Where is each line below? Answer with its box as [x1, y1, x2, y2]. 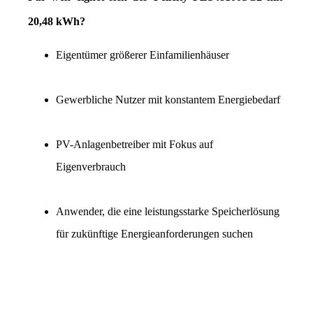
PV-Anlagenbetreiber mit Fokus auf [56, 138, 213, 151]
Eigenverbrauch [56, 161, 126, 173]
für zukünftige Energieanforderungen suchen [56, 228, 253, 240]
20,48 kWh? [28, 15, 85, 28]
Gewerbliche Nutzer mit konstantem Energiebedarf [56, 94, 280, 106]
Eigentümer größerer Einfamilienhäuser [56, 49, 229, 61]
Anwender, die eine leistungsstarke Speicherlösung [56, 205, 279, 218]
